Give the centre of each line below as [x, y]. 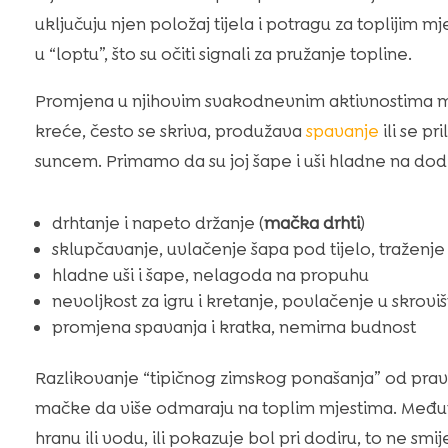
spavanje [342, 130]
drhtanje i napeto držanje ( [157, 222]
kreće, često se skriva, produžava [170, 130]
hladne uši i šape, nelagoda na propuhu [210, 274]
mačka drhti [311, 222]
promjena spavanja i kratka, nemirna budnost [233, 326]
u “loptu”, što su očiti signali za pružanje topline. [223, 53]
